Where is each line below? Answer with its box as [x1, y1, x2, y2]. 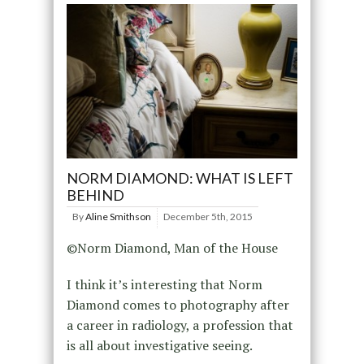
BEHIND [66, 185, 124, 204]
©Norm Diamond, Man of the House [66, 238, 278, 257]
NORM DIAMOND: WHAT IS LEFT [66, 168, 293, 187]
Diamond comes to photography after [66, 295, 289, 314]
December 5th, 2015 [162, 210, 253, 223]
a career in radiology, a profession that [66, 315, 293, 334]
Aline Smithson [84, 210, 151, 223]
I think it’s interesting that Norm [66, 275, 262, 293]
